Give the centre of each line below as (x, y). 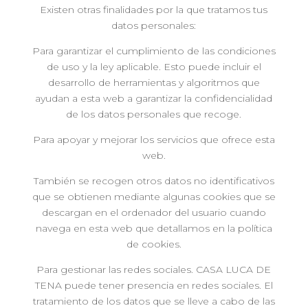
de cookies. (154, 244)
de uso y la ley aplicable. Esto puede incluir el (154, 67)
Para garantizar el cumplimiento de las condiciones (154, 51)
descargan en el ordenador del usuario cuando (154, 212)
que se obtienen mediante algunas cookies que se (154, 197)
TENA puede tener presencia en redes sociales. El (154, 285)
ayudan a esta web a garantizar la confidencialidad (154, 98)
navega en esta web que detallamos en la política (154, 228)
